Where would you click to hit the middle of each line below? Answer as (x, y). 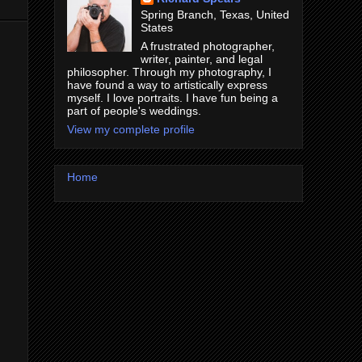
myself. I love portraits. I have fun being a (173, 98)
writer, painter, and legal (201, 59)
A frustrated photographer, (207, 46)
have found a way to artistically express (167, 85)
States (156, 28)
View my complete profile (131, 130)
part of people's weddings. (134, 111)
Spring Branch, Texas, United (215, 15)
